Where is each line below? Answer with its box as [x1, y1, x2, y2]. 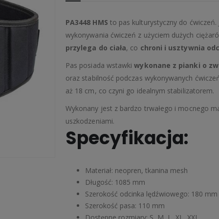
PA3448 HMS [66, 17, 108, 27]
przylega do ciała [66, 43, 127, 52]
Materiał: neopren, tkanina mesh [85, 165, 188, 175]
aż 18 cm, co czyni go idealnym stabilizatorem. [66, 86, 215, 95]
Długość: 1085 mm [85, 177, 145, 187]
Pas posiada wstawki [66, 60, 134, 70]
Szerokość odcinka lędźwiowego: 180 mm [85, 189, 218, 198]
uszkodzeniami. [66, 116, 114, 126]
